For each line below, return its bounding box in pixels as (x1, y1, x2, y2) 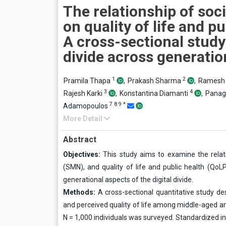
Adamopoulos (63, 102, 109, 110)
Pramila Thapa (64, 77, 112, 85)
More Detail (63, 115, 104, 123)
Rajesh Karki (64, 89, 104, 97)
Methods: (63, 188, 98, 196)
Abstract (63, 135, 96, 144)
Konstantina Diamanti (120, 89, 190, 97)
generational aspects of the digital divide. (63, 176, 193, 184)
